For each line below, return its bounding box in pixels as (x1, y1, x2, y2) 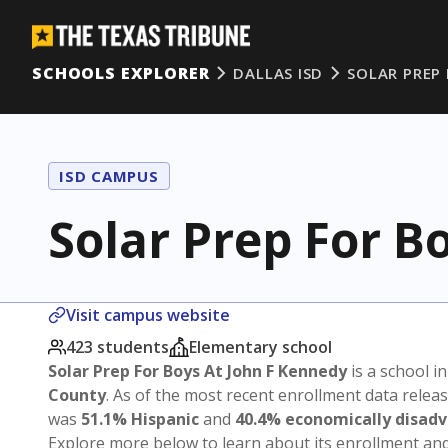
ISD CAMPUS (59, 166, 159, 186)
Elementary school (189, 336, 332, 358)
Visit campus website (66, 304, 230, 326)
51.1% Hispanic (81, 408, 199, 430)
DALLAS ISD (233, 63, 324, 83)
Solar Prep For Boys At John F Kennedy (48, 360, 347, 382)
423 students (66, 336, 169, 358)
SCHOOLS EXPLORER (32, 62, 210, 84)
